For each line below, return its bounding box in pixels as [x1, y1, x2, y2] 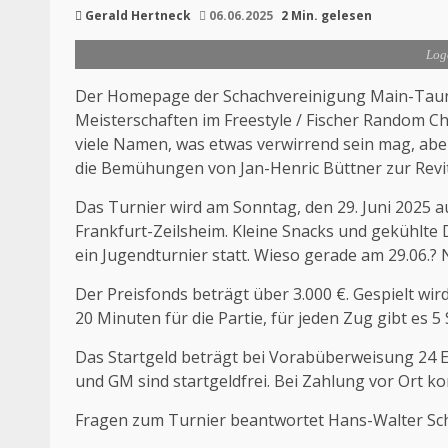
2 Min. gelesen [281, 7, 372, 25]
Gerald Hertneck [85, 7, 191, 25]
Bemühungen [101, 157, 204, 180]
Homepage [107, 85, 190, 108]
